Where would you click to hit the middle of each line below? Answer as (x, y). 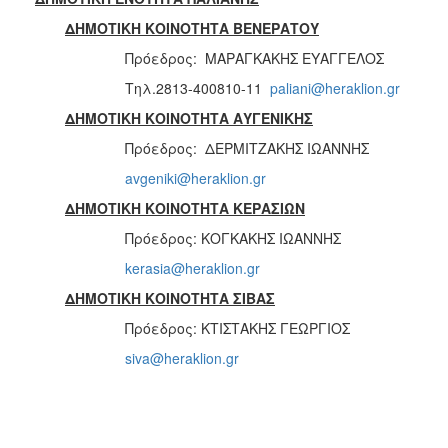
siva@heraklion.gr (182, 357)
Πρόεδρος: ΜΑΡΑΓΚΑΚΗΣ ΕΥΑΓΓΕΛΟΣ (254, 57)
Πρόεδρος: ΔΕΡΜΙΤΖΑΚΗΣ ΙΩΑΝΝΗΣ (247, 147)
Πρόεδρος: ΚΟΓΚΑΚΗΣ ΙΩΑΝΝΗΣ (233, 237)
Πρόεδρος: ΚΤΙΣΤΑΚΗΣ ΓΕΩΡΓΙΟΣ (237, 327)
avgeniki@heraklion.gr (195, 177)
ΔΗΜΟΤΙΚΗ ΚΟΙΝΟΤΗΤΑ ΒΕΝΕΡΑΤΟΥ (192, 27)
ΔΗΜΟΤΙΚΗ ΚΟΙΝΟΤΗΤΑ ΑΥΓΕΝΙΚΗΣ (189, 117)
